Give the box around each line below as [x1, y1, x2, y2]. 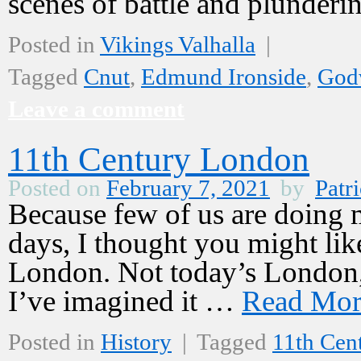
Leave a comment [8, 96, 185, 122]
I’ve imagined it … [8, 284, 242, 317]
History [101, 329, 172, 355]
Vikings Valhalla [100, 31, 255, 57]
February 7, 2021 [106, 175, 270, 201]
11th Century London [8, 140, 309, 178]
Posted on [8, 175, 101, 201]
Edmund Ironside [141, 64, 306, 89]
